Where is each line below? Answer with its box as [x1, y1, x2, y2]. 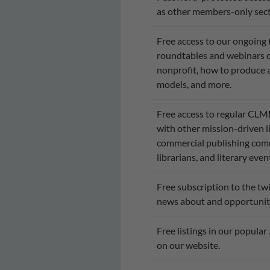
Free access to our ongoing [156, 35, 268, 47]
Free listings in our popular [156, 225, 269, 237]
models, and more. [156, 78, 231, 90]
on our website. [156, 239, 220, 251]
